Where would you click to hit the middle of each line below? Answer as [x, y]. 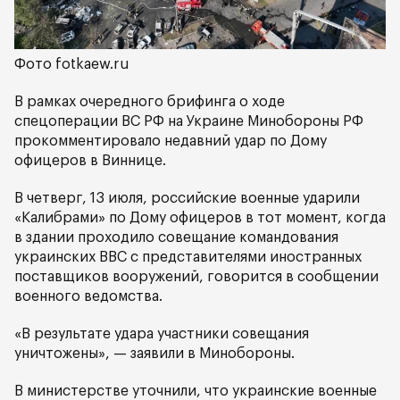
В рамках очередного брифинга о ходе [150, 102]
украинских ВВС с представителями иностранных [188, 258]
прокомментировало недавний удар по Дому [171, 142]
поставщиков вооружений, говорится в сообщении [196, 277]
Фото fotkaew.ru [72, 65]
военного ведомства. [88, 297]
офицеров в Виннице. [90, 161]
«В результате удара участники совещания [162, 334]
